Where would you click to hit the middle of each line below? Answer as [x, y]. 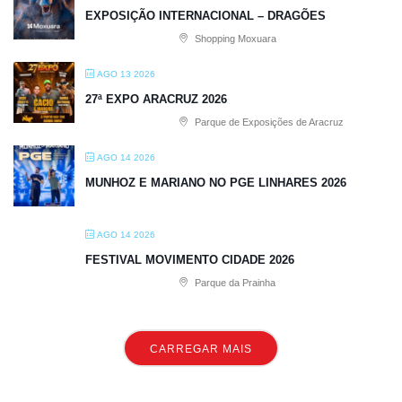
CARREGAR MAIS [201, 349]
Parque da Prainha [234, 282]
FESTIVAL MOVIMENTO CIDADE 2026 [190, 259]
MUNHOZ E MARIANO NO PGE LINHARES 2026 [216, 182]
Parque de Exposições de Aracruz [268, 122]
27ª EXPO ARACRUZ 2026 [156, 99]
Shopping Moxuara [234, 38]
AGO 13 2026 [126, 74]
